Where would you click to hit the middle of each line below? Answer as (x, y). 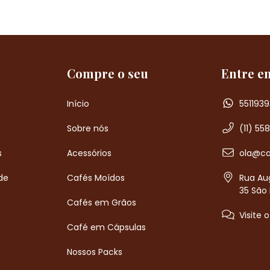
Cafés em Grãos (102, 202)
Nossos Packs (95, 252)
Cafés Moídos (96, 177)
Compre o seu (108, 73)
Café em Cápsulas (107, 227)
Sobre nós (88, 128)
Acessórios (89, 153)
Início (78, 103)
